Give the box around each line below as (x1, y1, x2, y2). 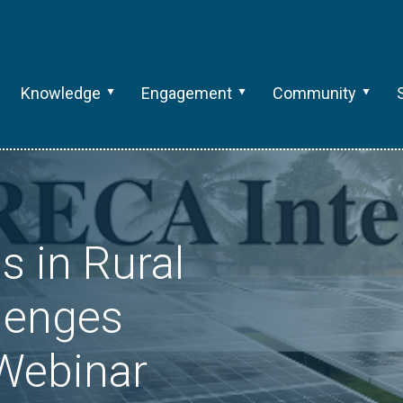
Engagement (140, 84, 232, 103)
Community (272, 84, 356, 103)
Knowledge (20, 84, 101, 103)
